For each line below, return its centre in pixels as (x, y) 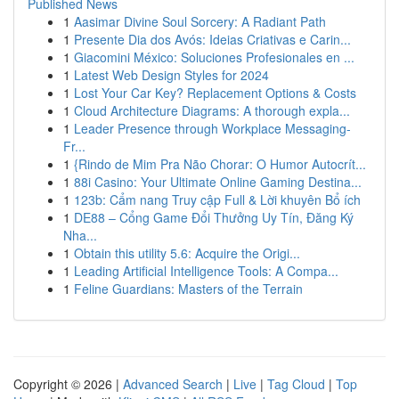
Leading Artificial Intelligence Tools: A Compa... (206, 271)
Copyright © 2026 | (68, 384)
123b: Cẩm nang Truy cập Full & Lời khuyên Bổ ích (217, 199)
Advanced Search (173, 384)
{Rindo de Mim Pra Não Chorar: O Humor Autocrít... (220, 164)
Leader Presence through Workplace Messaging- (212, 128)
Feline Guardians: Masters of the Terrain (188, 289)
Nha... (80, 235)
